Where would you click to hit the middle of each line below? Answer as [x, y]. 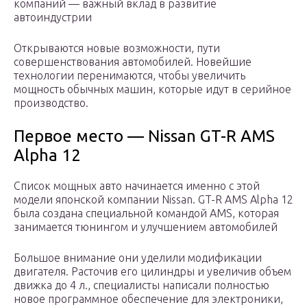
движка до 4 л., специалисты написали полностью [142, 285]
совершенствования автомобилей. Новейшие [133, 62]
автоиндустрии [53, 17]
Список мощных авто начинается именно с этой [137, 186]
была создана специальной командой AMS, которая [146, 213]
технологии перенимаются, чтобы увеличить [130, 76]
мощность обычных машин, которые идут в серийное [152, 89]
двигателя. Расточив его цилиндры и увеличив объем [152, 272]
